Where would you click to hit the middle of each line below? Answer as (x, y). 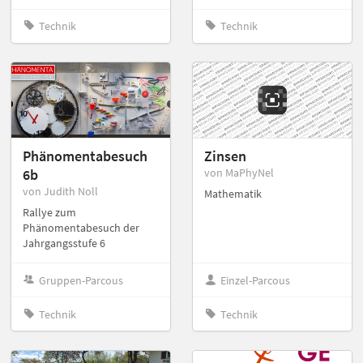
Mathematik (233, 194)
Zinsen (225, 156)
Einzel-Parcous (256, 280)
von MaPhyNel (239, 173)
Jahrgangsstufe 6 (64, 243)
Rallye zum (49, 213)
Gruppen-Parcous (81, 280)
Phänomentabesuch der (81, 228)
